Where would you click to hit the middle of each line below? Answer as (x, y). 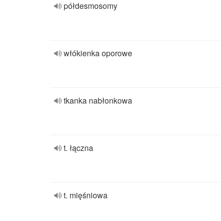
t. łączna (78, 148)
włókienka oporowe (98, 53)
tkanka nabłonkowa (98, 100)
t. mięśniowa (86, 195)
